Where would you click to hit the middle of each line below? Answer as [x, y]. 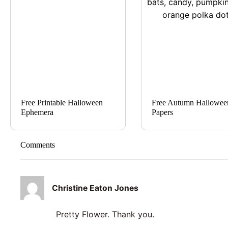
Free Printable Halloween [62, 102]
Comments [38, 145]
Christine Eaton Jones [95, 188]
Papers [162, 112]
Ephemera [37, 112]
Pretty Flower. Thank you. [105, 215]
